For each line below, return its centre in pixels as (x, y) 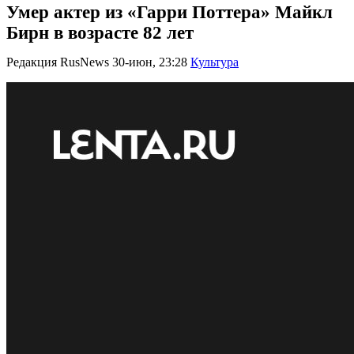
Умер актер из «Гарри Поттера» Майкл (169, 12)
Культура (215, 62)
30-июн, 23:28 (150, 62)
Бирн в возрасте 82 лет (100, 33)
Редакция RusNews (58, 62)
